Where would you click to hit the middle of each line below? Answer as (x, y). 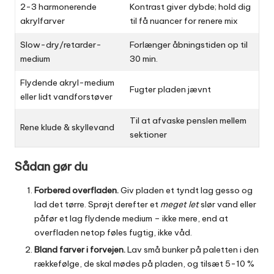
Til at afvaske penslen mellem (188, 121)
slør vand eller (228, 204)
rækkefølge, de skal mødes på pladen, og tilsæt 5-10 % (144, 263)
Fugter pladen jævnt (170, 90)
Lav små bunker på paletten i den (192, 249)
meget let (180, 204)
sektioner (148, 135)
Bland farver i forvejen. (80, 249)
